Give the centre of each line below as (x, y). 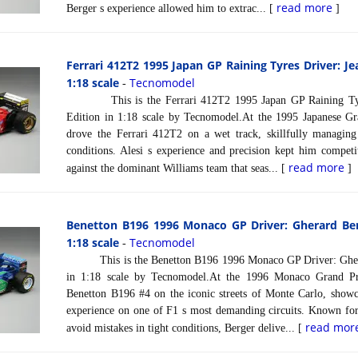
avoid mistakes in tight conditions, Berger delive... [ (186, 328)
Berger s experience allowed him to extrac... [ (172, 8)
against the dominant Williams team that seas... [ (178, 168)
